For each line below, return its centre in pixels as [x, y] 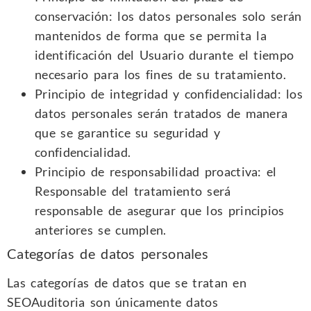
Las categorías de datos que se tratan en [127, 282]
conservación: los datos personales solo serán [168, 16]
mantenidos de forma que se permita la [151, 35]
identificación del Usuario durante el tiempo [165, 54]
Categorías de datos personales [108, 253]
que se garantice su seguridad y [128, 132]
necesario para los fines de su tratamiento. [160, 74]
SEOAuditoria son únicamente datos [112, 302]
